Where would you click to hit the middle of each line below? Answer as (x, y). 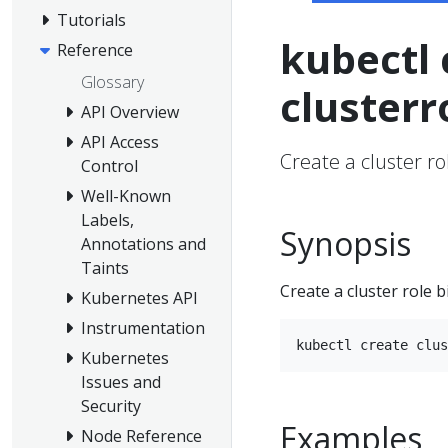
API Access (120, 141)
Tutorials (91, 20)
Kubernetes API (139, 297)
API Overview (130, 111)
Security (111, 405)
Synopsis (345, 243)
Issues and (121, 381)
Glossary (112, 81)
